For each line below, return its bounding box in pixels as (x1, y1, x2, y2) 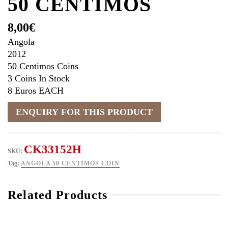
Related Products (8, 188, 108, 202)
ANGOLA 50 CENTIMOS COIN (21, 159, 120, 167)
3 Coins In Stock (8, 73, 70, 83)
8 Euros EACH (8, 85, 64, 96)
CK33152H (24, 142, 81, 156)
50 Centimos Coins (8, 61, 78, 71)
